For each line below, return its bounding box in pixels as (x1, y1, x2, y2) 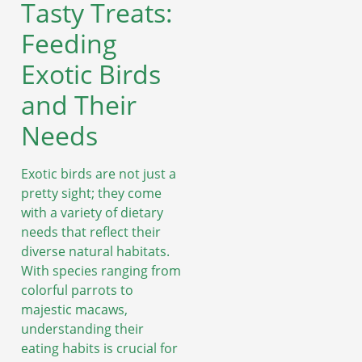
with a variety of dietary (21, 203, 163, 221)
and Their (21, 86, 137, 122)
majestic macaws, (21, 300, 128, 318)
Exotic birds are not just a (21, 164, 176, 183)
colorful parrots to (21, 280, 133, 299)
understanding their (21, 319, 144, 338)
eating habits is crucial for (21, 339, 178, 357)
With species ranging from (21, 261, 181, 280)
